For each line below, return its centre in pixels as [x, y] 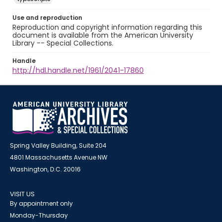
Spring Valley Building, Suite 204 [58, 145]
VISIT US [22, 194]
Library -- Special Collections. [63, 43]
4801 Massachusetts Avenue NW [59, 157]
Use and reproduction [47, 18]
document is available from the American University [103, 35]
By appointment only [41, 203]
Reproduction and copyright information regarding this [107, 27]
